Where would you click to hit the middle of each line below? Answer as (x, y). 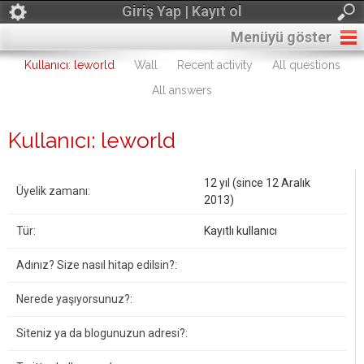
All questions (306, 65)
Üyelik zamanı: (53, 191)
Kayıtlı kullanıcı (240, 231)
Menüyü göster (281, 37)
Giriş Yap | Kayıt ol (182, 11)
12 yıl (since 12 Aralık (257, 183)
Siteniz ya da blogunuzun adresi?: (102, 333)
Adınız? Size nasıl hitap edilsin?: (97, 265)
